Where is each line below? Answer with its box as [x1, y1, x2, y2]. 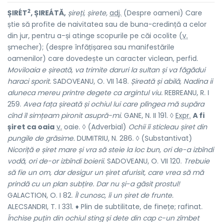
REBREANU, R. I [163, 88, 209, 98]
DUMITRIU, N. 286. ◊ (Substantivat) [75, 133, 192, 143]
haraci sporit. [7, 76, 51, 86]
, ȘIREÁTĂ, [31, 8, 66, 18]
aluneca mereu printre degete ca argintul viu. [7, 88, 163, 98]
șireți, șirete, [68, 8, 108, 18]
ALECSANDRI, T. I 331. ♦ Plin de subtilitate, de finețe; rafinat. [7, 202, 203, 212]
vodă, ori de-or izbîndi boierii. [7, 156, 105, 166]
